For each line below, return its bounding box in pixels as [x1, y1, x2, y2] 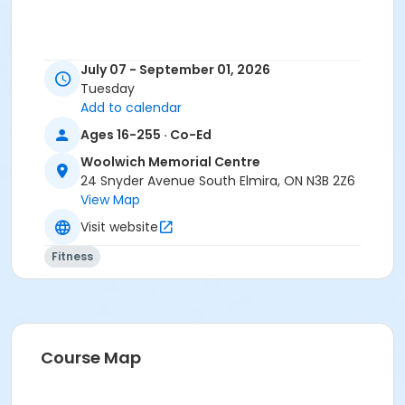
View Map [80, 191, 140, 210]
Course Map [41, 346, 141, 370]
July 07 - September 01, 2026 [80, 61, 270, 80]
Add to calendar [80, 99, 182, 118]
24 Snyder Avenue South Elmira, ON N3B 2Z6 [80, 172, 355, 191]
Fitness [52, 249, 93, 265]
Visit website [80, 217, 158, 236]
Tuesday [80, 80, 135, 99]
